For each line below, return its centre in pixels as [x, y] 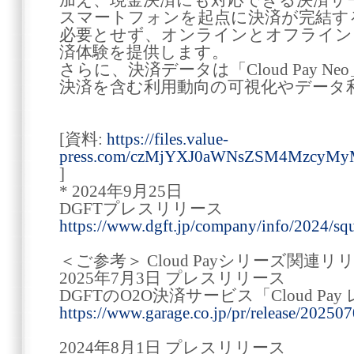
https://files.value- [168, 139]
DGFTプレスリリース [141, 209]
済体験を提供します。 [144, 52]
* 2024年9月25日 [121, 191]
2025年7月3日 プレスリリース [173, 278]
